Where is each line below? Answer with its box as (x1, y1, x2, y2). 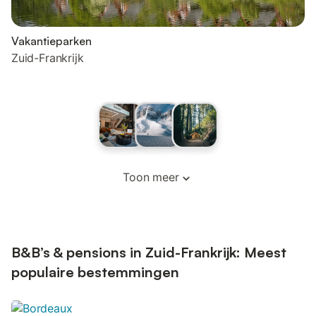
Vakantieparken (11, 34, 92, 48)
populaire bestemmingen (11, 263, 179, 281)
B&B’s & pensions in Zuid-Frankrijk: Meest (11, 243, 286, 261)
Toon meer (123, 170, 179, 184)
